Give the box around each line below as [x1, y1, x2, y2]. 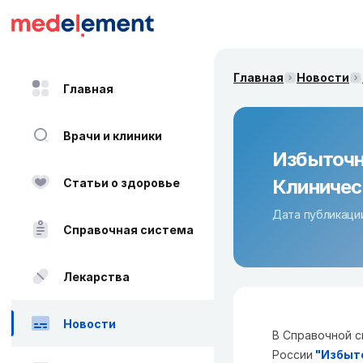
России [272, 348, 313, 361]
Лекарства [63, 269, 130, 284]
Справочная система [63, 222, 194, 237]
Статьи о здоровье [63, 175, 180, 190]
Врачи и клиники [63, 128, 162, 143]
